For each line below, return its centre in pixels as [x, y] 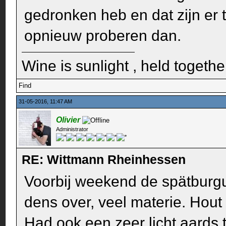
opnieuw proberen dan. [103, 36]
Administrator [72, 129]
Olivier [68, 120]
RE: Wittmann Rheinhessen [104, 160]
